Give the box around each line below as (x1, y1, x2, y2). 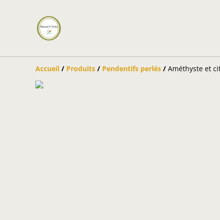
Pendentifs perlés (102, 64, 161, 73)
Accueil (35, 64, 59, 73)
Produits (66, 64, 95, 73)
